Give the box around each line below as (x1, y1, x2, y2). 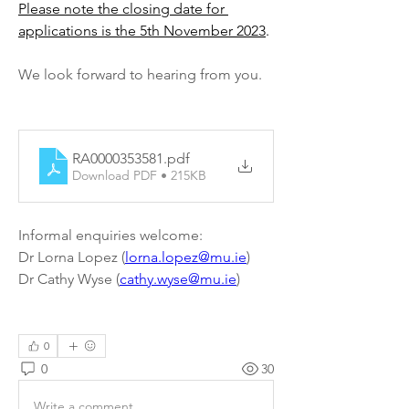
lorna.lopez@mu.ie (125, 248, 246, 266)
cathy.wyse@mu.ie (120, 270, 236, 288)
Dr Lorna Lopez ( (18, 248, 125, 266)
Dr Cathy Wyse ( (18, 270, 120, 288)
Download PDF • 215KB (72, 166, 206, 184)
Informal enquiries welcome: (18, 226, 203, 244)
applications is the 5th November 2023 (18, 22, 266, 39)
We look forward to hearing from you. (18, 66, 262, 83)
